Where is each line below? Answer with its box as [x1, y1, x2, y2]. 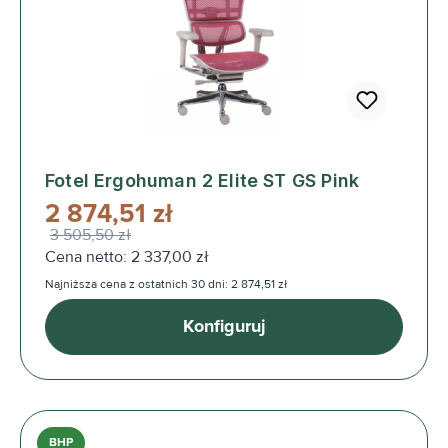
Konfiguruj [182, 315, 266, 338]
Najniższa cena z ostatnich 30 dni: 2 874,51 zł [45, 276, 287, 292]
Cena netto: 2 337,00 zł [45, 246, 209, 267]
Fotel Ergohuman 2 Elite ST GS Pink [45, 169, 360, 191]
